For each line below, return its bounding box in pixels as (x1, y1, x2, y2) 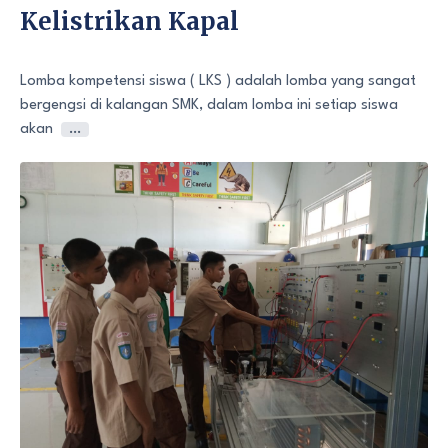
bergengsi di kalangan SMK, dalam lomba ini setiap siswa (20, 98, 398, 114)
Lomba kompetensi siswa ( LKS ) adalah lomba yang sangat (20, 74, 416, 90)
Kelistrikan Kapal (20, 6, 239, 38)
